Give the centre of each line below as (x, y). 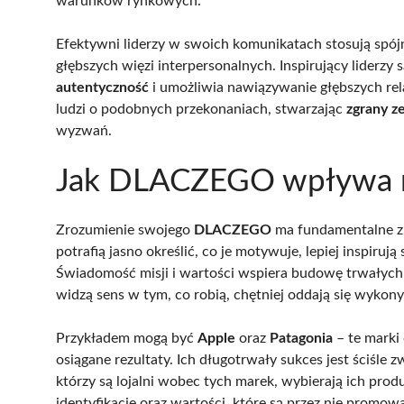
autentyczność (102, 87)
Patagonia (301, 338)
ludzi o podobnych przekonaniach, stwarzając (201, 109)
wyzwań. (84, 130)
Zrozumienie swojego (125, 230)
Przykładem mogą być (127, 338)
